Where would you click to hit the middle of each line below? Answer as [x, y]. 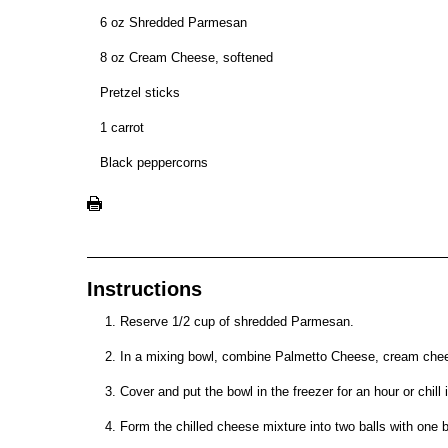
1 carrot [122, 127]
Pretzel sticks [140, 92]
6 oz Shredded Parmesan [173, 22]
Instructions [144, 289]
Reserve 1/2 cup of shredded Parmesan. [237, 321]
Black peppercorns [154, 162]
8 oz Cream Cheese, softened [186, 57]
